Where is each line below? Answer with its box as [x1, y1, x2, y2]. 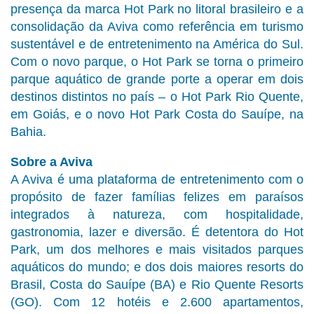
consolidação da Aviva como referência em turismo [11, 20, 303, 34]
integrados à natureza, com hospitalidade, [11, 207, 303, 222]
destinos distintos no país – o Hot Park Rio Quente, [11, 90, 303, 104]
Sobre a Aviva [11, 155, 93, 170]
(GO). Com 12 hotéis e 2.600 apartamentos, [11, 295, 303, 310]
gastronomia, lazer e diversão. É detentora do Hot [11, 225, 303, 240]
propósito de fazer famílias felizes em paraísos [11, 190, 303, 205]
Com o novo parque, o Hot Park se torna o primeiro [11, 55, 303, 69]
